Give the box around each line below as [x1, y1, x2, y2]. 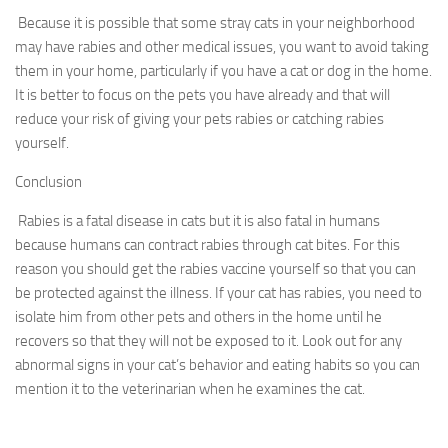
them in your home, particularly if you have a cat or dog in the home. [15, 62, 432, 81]
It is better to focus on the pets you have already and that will [15, 86, 390, 105]
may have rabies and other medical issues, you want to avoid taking [15, 38, 429, 57]
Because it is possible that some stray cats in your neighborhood [18, 14, 415, 33]
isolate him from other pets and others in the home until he [15, 308, 382, 327]
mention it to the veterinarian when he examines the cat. [15, 380, 365, 399]
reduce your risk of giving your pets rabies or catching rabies [15, 110, 384, 129]
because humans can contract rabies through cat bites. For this [15, 236, 400, 255]
